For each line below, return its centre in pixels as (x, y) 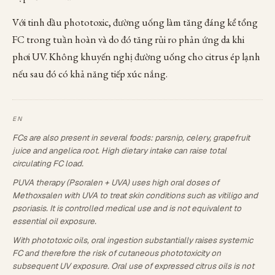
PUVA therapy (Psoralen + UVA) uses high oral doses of (116, 182)
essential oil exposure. (54, 221)
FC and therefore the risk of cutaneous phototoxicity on (117, 253)
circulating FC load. (48, 163)
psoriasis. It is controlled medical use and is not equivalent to (127, 208)
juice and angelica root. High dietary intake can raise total (119, 150)
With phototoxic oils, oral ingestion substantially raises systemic (133, 240)
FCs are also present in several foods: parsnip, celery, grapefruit (131, 137)
